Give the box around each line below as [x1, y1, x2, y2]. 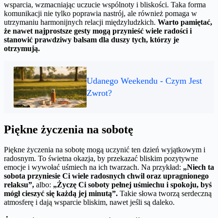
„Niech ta [183, 163, 214, 172]
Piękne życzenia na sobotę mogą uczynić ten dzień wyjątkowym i [4, 145, 205, 154]
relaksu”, [4, 181, 34, 189]
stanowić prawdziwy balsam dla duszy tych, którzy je [4, 35, 179, 44]
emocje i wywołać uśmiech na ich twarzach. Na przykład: [4, 163, 183, 172]
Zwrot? [87, 88, 112, 98]
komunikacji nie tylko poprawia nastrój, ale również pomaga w [4, 9, 197, 18]
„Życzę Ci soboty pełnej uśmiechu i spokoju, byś [53, 181, 212, 189]
